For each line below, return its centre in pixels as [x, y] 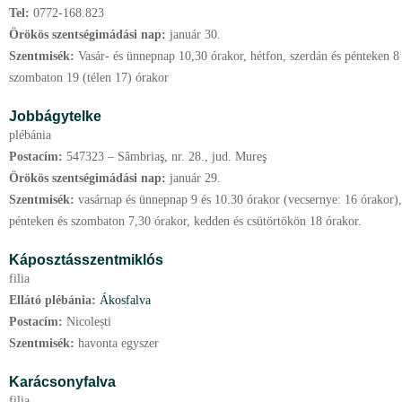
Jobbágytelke [55, 116]
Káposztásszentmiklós [86, 259]
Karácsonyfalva [62, 381]
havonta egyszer [118, 343]
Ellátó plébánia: [54, 300]
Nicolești [89, 322]
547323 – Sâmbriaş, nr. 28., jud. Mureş [166, 157]
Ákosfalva [125, 300]
